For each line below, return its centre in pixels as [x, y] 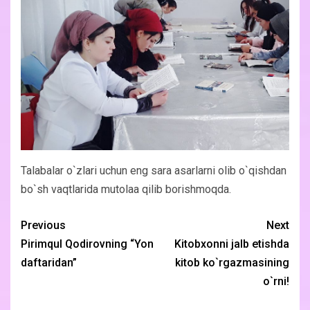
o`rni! [276, 282]
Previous [43, 226]
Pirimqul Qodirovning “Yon [87, 244]
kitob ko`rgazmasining [232, 263]
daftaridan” [49, 263]
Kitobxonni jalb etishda [232, 244]
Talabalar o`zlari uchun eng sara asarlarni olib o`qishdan [154, 171]
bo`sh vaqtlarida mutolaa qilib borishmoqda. [126, 190]
